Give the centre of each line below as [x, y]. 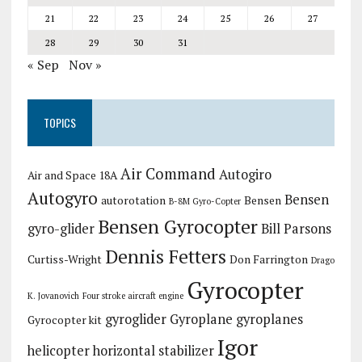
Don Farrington [268, 259]
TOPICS [59, 122]
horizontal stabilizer [153, 351]
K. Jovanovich [53, 296]
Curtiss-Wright [64, 259]
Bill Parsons [296, 229]
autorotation [133, 200]
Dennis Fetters [165, 257]
